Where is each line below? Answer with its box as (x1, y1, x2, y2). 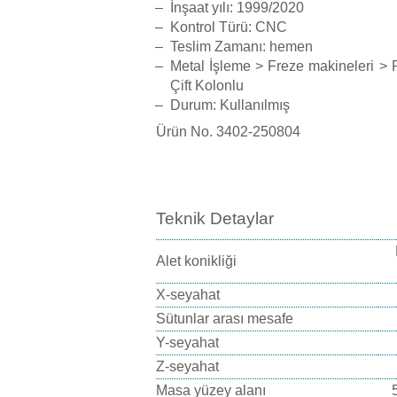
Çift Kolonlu (170, 78, 244, 94)
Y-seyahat (156, 334, 219, 350)
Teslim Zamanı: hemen (170, 39, 313, 55)
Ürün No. (156, 124, 216, 140)
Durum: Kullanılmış (170, 97, 290, 113)
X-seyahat (156, 286, 220, 302)
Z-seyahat (156, 358, 219, 374)
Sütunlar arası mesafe (156, 310, 293, 326)
